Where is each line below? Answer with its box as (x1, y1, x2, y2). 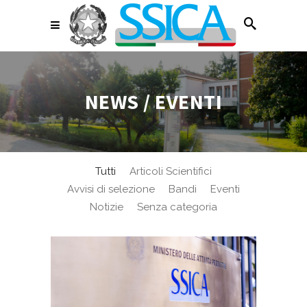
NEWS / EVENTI (84, 88, 223, 114)
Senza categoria (137, 201, 217, 214)
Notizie (90, 201, 123, 214)
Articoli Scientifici (130, 165, 212, 178)
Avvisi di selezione (67, 183, 155, 196)
